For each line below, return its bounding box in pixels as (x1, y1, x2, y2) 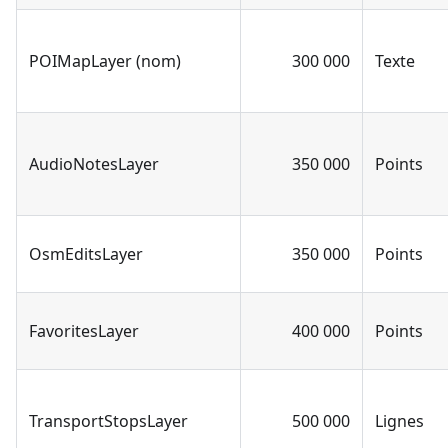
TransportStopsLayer (29, 409, 188, 432)
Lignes (375, 409, 424, 432)
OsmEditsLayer (29, 242, 143, 265)
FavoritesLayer (29, 319, 139, 342)
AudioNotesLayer (29, 152, 159, 175)
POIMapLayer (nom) (29, 49, 181, 72)
